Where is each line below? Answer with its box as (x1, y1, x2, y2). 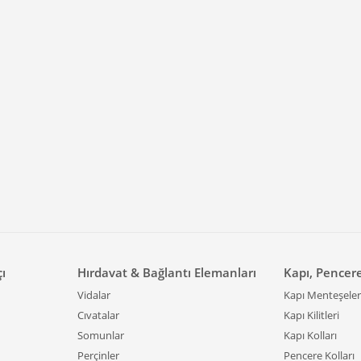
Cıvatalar (77, 308, 119, 322)
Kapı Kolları (284, 328, 337, 342)
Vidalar (77, 288, 110, 302)
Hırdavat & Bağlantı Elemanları (77, 264, 256, 280)
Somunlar (77, 328, 124, 342)
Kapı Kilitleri (284, 308, 339, 322)
